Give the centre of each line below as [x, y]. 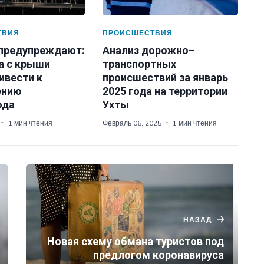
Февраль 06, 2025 [132, 123]
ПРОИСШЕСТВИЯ [137, 33]
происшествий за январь [165, 77]
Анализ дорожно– [148, 50]
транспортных [139, 64]
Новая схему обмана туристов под [136, 241]
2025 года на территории [165, 91]
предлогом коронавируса [159, 255]
